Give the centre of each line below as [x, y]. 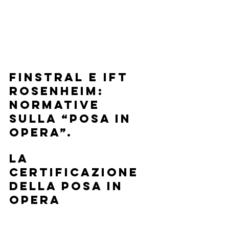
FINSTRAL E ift [71, 77]
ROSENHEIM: [59, 91]
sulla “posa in [73, 118]
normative [57, 105]
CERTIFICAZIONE [76, 172]
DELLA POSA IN [69, 186]
